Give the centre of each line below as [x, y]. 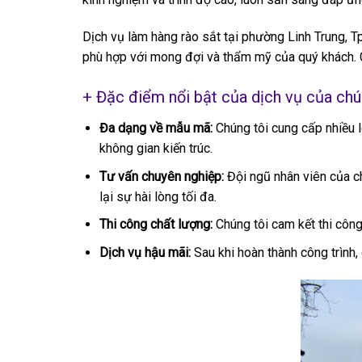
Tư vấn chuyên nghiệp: [161, 176]
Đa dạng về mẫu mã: [156, 128]
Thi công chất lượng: [156, 225]
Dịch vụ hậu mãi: [145, 252]
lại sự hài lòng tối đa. [158, 196]
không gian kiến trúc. [156, 148]
